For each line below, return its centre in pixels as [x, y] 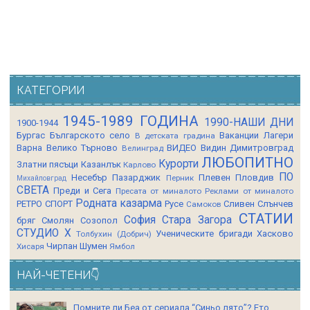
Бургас [31, 135]
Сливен [239, 203]
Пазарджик [137, 177]
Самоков [204, 204]
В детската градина [175, 135]
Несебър [90, 177]
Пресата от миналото [158, 191]
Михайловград [42, 178]
